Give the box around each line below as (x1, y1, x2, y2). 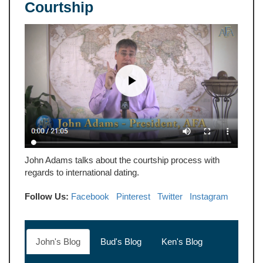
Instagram (190, 191, 228, 201)
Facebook (71, 191, 109, 201)
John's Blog (36, 236, 80, 247)
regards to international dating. (25, 167, 139, 177)
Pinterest (116, 191, 150, 201)
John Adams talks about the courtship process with (25, 154, 220, 165)
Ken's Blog (161, 236, 203, 247)
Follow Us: (25, 191, 69, 201)
